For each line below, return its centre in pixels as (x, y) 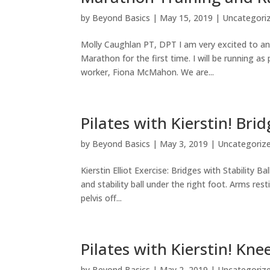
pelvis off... (102, 198)
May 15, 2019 (187, 18)
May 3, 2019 (184, 144)
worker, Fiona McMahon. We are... (148, 72)
